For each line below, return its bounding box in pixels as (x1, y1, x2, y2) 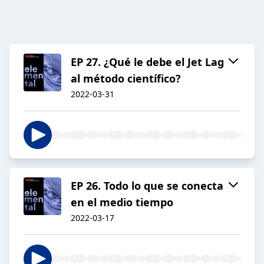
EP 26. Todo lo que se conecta (71, 179, 223, 193)
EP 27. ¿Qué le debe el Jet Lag (71, 55, 224, 70)
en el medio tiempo (71, 195, 173, 210)
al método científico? (71, 71, 181, 86)
